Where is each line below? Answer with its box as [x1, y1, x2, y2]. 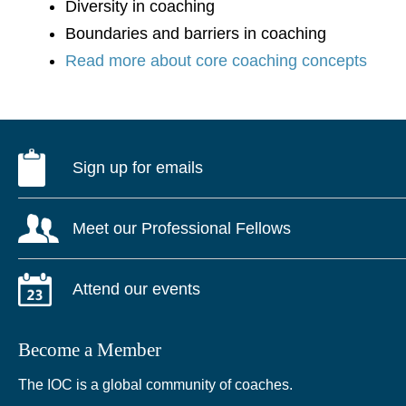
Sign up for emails [72, 158, 203, 177]
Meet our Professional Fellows [72, 218, 291, 237]
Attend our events [72, 279, 200, 298]
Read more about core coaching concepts [64, 51, 367, 70]
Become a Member [17, 338, 161, 361]
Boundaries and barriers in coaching [64, 24, 326, 43]
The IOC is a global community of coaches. [17, 376, 293, 392]
